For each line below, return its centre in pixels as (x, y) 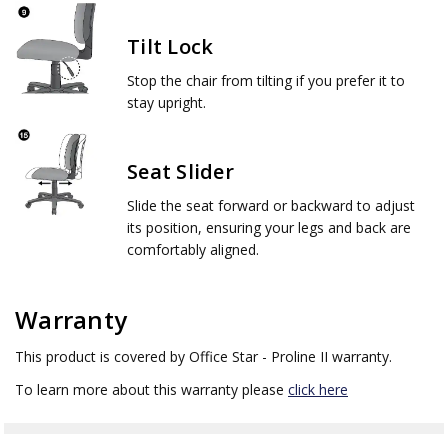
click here (318, 390)
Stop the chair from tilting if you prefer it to (266, 81)
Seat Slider (180, 171)
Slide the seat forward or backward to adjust (271, 205)
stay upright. (166, 103)
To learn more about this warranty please (151, 390)
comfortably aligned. (193, 249)
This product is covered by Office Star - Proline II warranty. (203, 357)
